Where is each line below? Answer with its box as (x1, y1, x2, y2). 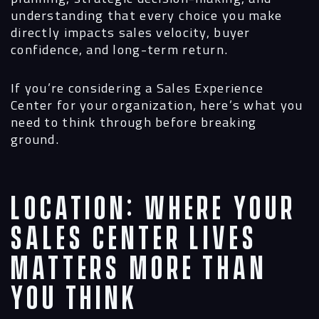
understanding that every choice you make (11, 5, 283, 26)
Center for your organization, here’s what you (11, 95, 303, 115)
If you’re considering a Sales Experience (11, 78, 264, 98)
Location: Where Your (11, 191, 296, 229)
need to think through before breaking (11, 112, 257, 132)
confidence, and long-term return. (11, 39, 229, 60)
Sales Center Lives (11, 221, 258, 259)
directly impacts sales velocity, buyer (11, 22, 251, 43)
